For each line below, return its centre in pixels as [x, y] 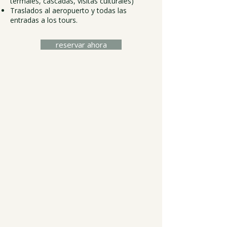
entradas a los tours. [44, 20]
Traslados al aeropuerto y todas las [68, 10]
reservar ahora [81, 45]
